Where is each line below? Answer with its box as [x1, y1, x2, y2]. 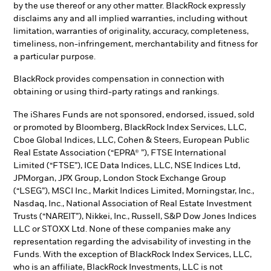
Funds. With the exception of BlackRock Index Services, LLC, [13, 250, 252, 259]
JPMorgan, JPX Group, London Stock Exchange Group [13, 174, 226, 183]
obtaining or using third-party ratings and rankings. [13, 88, 219, 97]
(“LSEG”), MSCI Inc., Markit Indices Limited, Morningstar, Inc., [13, 187, 254, 195]
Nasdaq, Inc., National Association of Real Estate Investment [13, 200, 252, 208]
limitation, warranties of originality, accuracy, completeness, [13, 27, 249, 36]
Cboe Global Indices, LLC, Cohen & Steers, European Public [13, 136, 249, 145]
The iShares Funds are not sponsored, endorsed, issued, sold [13, 111, 255, 119]
